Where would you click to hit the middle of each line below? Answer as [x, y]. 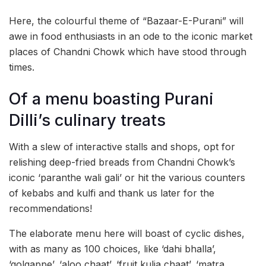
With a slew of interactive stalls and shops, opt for [122, 147]
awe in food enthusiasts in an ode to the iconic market [131, 36]
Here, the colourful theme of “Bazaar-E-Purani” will [126, 21]
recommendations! [50, 209]
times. [22, 67]
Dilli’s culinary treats [87, 120]
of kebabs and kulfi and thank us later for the [112, 193]
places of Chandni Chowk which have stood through [128, 52]
